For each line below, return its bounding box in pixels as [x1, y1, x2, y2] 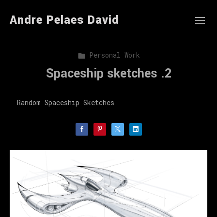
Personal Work [89, 50, 140, 60]
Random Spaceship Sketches [17, 97, 114, 107]
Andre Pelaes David [10, 12, 119, 28]
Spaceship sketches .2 [46, 64, 171, 82]
